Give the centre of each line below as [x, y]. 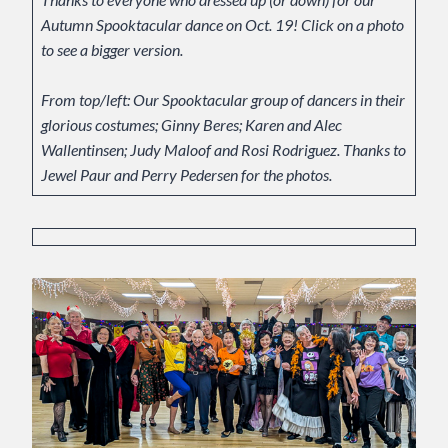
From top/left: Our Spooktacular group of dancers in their [223, 100]
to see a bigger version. [113, 50]
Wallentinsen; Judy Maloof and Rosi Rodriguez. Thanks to [223, 150]
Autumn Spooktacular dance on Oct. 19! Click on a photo [222, 25]
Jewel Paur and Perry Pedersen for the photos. [186, 175]
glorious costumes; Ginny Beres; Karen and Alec [191, 125]
